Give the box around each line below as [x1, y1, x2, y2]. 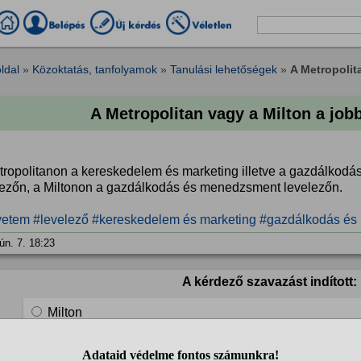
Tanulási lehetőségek [170, 64, 277, 76]
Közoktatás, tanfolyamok [32, 64, 157, 76]
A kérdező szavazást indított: [181, 275, 357, 288]
